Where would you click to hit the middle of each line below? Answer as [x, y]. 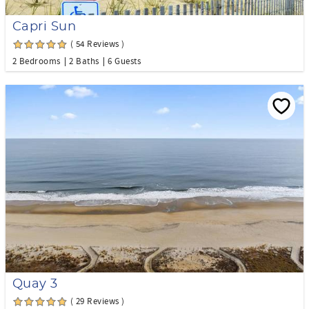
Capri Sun [44, 27]
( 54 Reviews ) [98, 44]
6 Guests [124, 61]
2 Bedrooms [37, 61]
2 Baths [84, 61]
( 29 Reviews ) [98, 302]
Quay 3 [35, 285]
